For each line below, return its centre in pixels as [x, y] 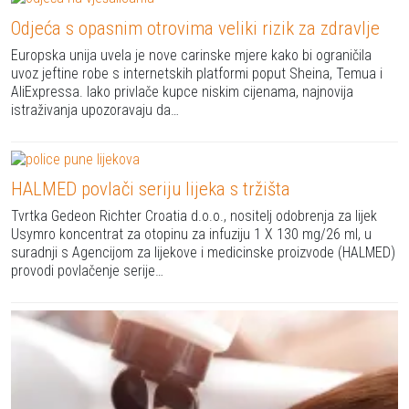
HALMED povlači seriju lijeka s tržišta [151, 189]
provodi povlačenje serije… [87, 271]
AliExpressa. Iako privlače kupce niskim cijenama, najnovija [182, 91]
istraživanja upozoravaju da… [95, 110]
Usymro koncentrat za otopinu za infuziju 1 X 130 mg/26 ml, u [191, 235]
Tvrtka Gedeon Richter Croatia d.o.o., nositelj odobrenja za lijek [194, 216]
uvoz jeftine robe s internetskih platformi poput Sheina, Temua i [197, 73]
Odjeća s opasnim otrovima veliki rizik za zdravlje [195, 28]
